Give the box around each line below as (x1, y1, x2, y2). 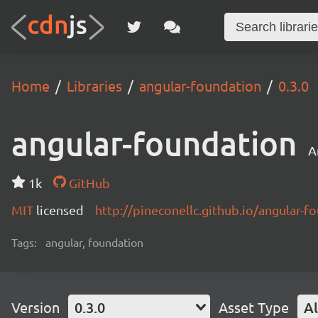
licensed (36, 202, 84, 217)
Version (11, 298, 60, 316)
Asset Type (219, 298, 289, 316)
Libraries (67, 77, 122, 94)
